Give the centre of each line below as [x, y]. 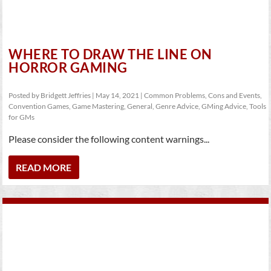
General [140, 106]
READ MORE [44, 167]
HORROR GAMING [68, 67]
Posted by [25, 95]
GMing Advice [224, 106]
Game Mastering [98, 106]
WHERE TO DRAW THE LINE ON [110, 54]
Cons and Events [234, 95]
